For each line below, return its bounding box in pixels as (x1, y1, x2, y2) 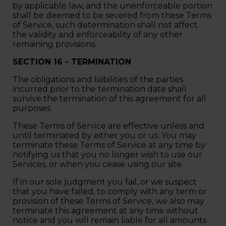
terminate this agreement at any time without (13, 205, 198, 215)
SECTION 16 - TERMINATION (13, 56, 134, 67)
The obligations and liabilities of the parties (13, 74, 183, 84)
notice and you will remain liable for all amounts (13, 215, 206, 225)
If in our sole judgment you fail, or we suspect (13, 177, 197, 187)
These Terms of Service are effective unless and (13, 121, 204, 131)
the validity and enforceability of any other (13, 29, 183, 39)
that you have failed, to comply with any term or (13, 186, 207, 196)
